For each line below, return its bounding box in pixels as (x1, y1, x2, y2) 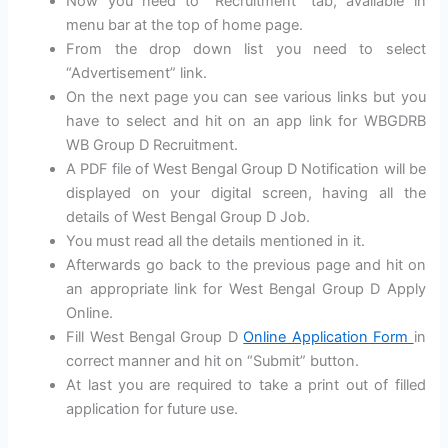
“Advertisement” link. (66, 64, 208, 83)
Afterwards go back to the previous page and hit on (66, 256, 426, 275)
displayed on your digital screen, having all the (66, 184, 426, 203)
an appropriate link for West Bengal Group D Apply (66, 280, 426, 299)
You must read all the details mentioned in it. (66, 232, 366, 251)
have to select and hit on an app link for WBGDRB (66, 112, 426, 131)
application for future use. (66, 400, 239, 419)
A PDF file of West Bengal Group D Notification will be (66, 160, 426, 179)
